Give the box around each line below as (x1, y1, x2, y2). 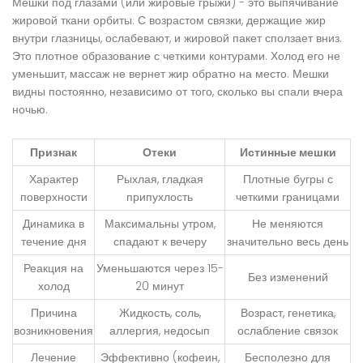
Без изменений (247, 269, 328, 286)
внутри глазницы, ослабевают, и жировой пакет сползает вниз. (12, 30, 342, 47)
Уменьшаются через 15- (96, 260, 224, 277)
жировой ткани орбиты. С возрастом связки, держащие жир (12, 12, 326, 29)
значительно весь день (227, 233, 348, 250)
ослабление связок (237, 322, 338, 340)
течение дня (20, 233, 87, 250)
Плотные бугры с (242, 171, 333, 188)
